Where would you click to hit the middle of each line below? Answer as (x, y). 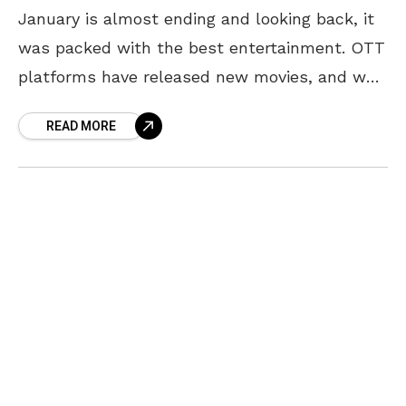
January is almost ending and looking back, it (196, 18)
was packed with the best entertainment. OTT (202, 47)
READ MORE (81, 126)
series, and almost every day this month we (190, 105)
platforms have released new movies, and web (202, 76)
